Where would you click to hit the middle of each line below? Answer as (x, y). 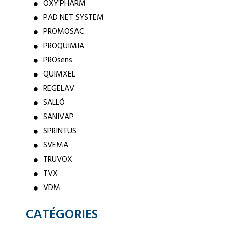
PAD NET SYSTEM (73, 18)
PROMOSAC (63, 32)
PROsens (58, 60)
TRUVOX (58, 160)
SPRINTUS (60, 131)
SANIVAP (58, 117)
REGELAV (59, 89)
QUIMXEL (59, 74)
